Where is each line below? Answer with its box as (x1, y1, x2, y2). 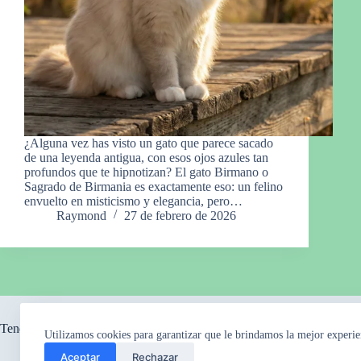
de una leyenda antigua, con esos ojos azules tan (24, 150, 268, 164)
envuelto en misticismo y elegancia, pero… (24, 193, 243, 208)
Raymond (56, 208, 106, 222)
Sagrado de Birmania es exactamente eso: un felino (24, 179, 283, 193)
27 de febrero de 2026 (124, 208, 236, 222)
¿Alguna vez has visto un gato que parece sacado (24, 135, 273, 150)
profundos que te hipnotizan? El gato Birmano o (24, 164, 268, 179)
